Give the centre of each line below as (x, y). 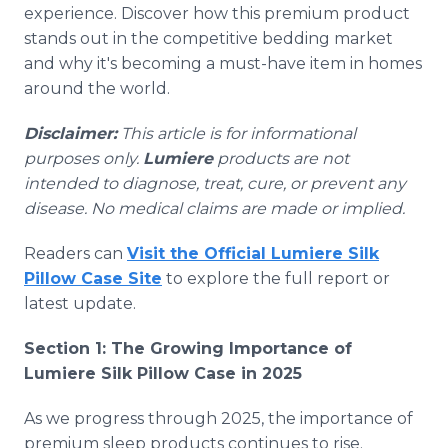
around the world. (97, 88)
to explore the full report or (276, 278)
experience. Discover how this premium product (217, 13)
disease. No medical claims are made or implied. (214, 208)
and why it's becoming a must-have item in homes (223, 63)
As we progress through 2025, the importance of (218, 418)
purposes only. (83, 158)
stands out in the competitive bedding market (208, 38)
